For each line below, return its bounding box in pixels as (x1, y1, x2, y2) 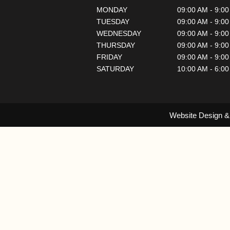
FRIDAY (97, 52, 122, 61)
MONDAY (97, 5, 127, 14)
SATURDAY (97, 64, 134, 73)
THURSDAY (97, 41, 135, 49)
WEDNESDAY (97, 29, 141, 37)
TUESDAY (97, 17, 129, 26)
